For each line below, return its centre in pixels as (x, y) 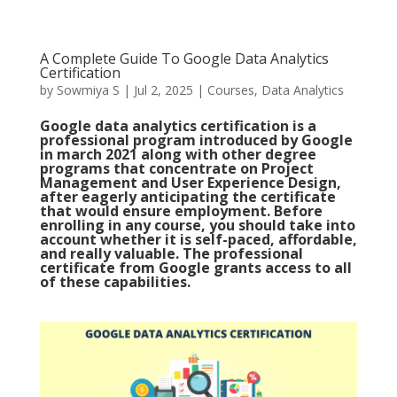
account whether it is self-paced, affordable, (198, 239)
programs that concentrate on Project (176, 168)
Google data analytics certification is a (178, 126)
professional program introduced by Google (196, 140)
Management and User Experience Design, (190, 183)
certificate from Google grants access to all (195, 268)
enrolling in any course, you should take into (197, 225)
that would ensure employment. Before (181, 211)
